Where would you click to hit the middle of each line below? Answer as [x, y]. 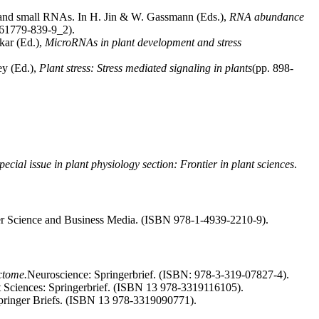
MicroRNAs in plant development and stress [143, 43]
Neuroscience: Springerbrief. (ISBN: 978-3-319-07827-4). [158, 275]
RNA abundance [267, 17]
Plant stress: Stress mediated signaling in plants [146, 68]
